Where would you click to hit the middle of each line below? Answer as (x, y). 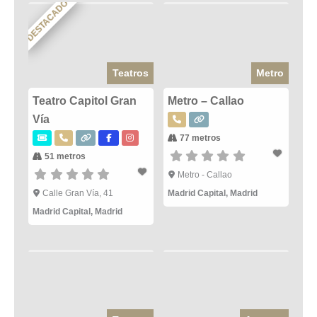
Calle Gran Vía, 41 (77, 193)
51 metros (64, 156)
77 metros (200, 138)
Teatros (130, 73)
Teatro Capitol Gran (85, 100)
